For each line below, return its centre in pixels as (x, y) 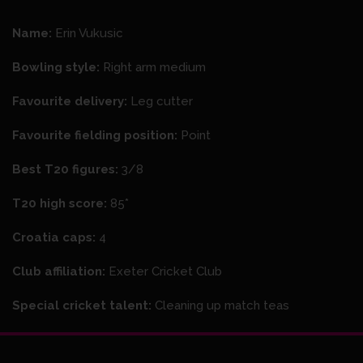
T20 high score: (60, 204)
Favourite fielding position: (96, 136)
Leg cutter (162, 102)
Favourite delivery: (71, 102)
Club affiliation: (60, 272)
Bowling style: (58, 68)
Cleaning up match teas (222, 306)
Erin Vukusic (89, 34)
